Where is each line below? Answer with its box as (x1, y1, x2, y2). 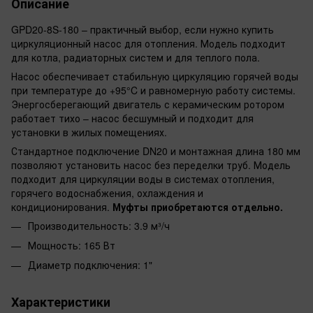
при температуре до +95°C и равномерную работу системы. (11, 82, 296, 97)
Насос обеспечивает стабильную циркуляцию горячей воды (11, 68, 298, 83)
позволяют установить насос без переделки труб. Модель (11, 157, 291, 172)
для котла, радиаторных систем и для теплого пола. (11, 50, 260, 64)
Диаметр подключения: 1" (28, 258, 152, 272)
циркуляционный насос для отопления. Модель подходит (11, 36, 286, 50)
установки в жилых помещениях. (11, 124, 167, 139)
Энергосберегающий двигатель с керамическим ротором (11, 96, 284, 111)
